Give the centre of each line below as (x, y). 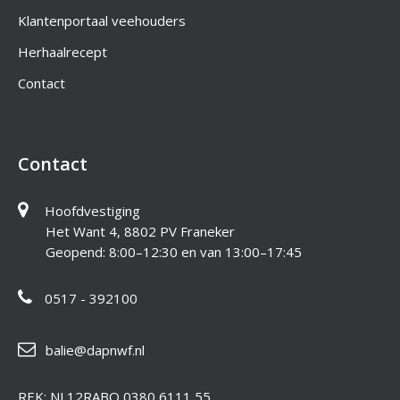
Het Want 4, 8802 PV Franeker (140, 231)
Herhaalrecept (62, 52)
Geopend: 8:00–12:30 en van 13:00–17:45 (174, 252)
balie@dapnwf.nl (95, 350)
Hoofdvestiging (92, 211)
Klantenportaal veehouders (102, 21)
